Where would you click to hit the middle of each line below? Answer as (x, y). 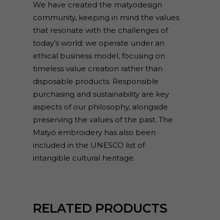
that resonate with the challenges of (100, 30)
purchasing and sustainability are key (101, 94)
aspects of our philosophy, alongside (100, 107)
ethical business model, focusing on (99, 56)
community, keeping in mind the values (106, 17)
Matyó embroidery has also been (94, 132)
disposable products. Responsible (96, 81)
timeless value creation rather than (97, 69)
